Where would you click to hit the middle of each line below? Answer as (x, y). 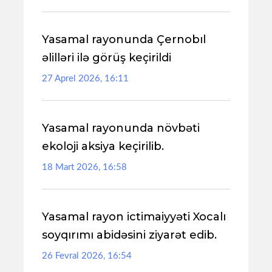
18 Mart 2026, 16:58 (84, 167)
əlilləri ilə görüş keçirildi (107, 58)
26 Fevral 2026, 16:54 (87, 256)
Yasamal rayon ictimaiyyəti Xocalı (134, 217)
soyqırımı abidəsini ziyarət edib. (129, 235)
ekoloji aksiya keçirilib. (103, 146)
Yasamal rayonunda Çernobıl (124, 39)
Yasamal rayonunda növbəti (121, 128)
